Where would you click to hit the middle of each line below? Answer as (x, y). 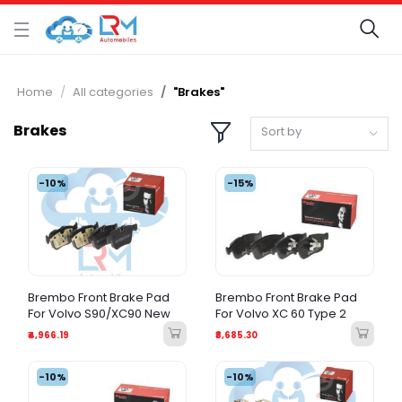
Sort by (282, 132)
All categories (113, 92)
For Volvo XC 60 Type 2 (281, 314)
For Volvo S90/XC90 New (99, 314)
